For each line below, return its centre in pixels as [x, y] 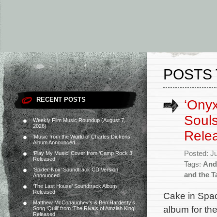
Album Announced [54, 142]
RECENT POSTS [61, 100]
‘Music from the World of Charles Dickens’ [82, 137]
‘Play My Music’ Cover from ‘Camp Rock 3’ [83, 153]
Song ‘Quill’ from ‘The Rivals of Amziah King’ [84, 208]
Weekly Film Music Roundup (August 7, [79, 120]
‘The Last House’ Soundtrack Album [75, 186]
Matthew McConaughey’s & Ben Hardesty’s [84, 202]
